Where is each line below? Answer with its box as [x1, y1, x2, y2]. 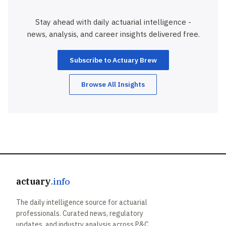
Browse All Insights [81, 79, 145, 89]
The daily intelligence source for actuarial [16, 197, 147, 207]
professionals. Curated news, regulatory [16, 208, 143, 218]
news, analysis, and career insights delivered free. [26, 29, 200, 39]
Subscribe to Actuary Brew [69, 55, 157, 65]
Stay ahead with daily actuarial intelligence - [35, 17, 191, 27]
